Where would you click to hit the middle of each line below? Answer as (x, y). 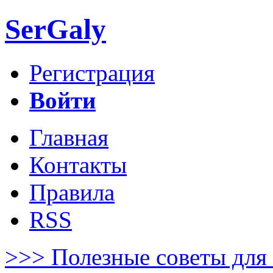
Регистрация (92, 73)
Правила (72, 192)
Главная (69, 137)
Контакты (78, 165)
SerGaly (55, 30)
